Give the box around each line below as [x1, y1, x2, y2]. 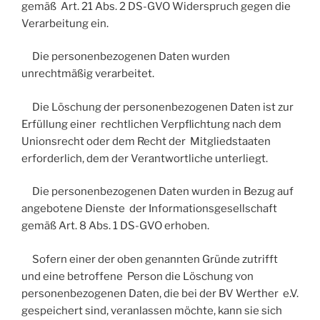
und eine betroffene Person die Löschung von [21, 269, 254, 283]
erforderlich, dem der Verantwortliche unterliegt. [21, 151, 268, 165]
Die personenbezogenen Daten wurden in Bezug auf [21, 185, 294, 199]
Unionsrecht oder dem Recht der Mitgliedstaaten [21, 134, 271, 148]
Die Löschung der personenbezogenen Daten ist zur [21, 100, 294, 114]
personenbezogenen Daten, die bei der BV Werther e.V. [21, 286, 299, 300]
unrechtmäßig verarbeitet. [21, 67, 154, 81]
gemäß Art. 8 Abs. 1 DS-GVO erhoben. [21, 219, 209, 233]
